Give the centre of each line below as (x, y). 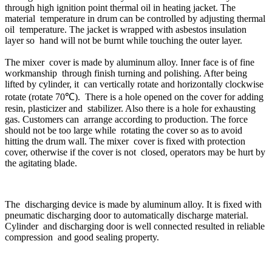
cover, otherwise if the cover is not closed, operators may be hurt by (135, 152)
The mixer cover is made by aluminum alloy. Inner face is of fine (130, 63)
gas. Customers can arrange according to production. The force (126, 120)
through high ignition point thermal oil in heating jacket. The (120, 8)
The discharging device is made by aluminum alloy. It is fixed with (134, 205)
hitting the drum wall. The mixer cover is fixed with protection (125, 141)
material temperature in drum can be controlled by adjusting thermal (135, 19)
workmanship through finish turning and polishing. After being (126, 73)
